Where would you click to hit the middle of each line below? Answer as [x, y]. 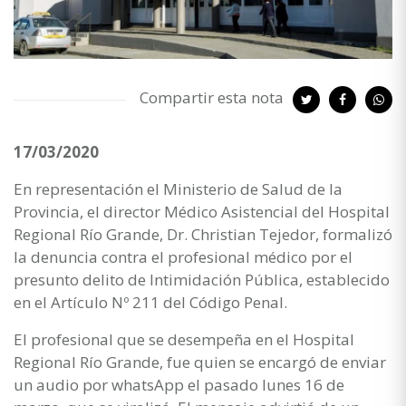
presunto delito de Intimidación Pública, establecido [202, 279]
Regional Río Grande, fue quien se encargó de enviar [200, 362]
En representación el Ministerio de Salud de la [178, 188]
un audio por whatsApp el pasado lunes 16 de [179, 384]
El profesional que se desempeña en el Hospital [184, 339]
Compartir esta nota [212, 97]
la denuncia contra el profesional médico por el [183, 256]
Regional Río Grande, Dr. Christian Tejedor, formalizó [203, 234]
